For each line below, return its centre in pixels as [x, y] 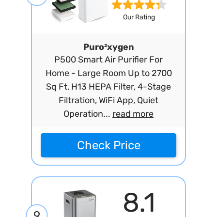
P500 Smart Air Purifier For [108, 60]
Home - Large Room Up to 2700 [108, 73]
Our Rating [139, 17]
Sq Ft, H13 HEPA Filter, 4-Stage [108, 87]
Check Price [108, 145]
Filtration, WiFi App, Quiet [108, 100]
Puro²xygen [108, 47]
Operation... [88, 114]
